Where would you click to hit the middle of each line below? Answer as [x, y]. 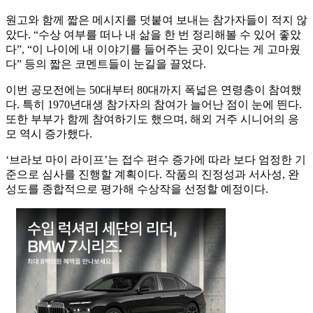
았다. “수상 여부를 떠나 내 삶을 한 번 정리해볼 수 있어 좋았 [153, 35]
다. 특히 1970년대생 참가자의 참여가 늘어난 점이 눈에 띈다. [154, 105]
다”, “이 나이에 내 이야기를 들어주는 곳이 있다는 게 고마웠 [153, 50]
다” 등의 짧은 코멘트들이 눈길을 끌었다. [106, 64]
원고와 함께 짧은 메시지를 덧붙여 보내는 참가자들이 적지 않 [156, 20]
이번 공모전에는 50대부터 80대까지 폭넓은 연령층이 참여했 [154, 90]
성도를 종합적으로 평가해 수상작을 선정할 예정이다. [137, 189]
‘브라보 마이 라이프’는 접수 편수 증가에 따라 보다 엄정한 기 [156, 160]
